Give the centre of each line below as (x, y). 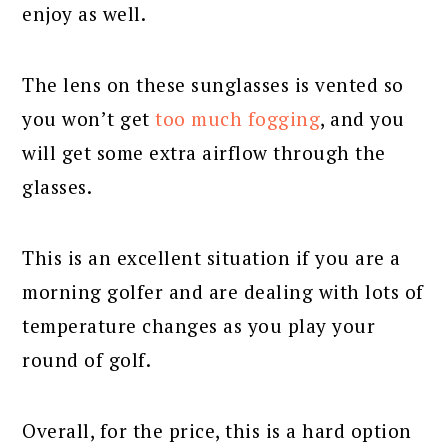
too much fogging (238, 119)
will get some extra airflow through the (204, 153)
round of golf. (87, 360)
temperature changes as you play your (199, 326)
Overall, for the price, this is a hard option (217, 431)
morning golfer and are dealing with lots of (223, 292)
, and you (362, 119)
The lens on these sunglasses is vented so (213, 85)
